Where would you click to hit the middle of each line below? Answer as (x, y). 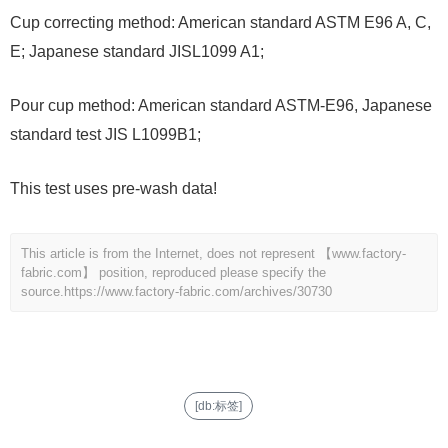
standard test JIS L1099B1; (105, 135)
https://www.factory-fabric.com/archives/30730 (198, 292)
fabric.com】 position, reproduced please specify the (173, 273)
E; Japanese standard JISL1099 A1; (137, 52)
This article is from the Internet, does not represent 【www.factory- (213, 254)
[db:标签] (218, 406)
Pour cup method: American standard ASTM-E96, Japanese (221, 106)
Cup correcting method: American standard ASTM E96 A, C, (220, 23)
